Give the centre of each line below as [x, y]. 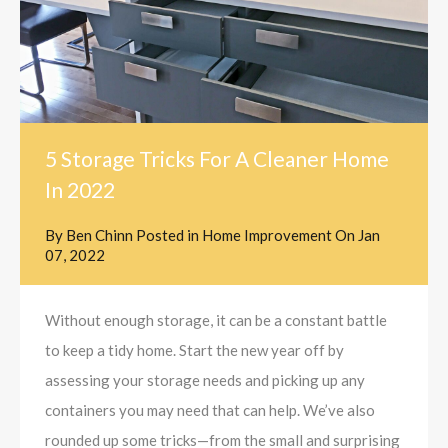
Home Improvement [267, 235]
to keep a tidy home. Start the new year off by [194, 350]
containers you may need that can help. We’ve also [210, 410]
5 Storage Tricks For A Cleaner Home [217, 159]
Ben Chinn [99, 235]
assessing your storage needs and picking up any [205, 380]
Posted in [167, 235]
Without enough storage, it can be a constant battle [216, 320]
